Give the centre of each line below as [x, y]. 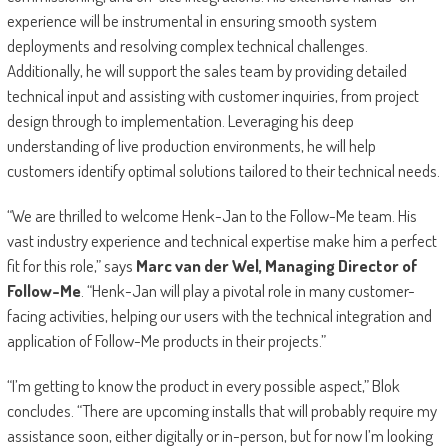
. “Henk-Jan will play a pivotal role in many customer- [247, 291]
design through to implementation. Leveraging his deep [180, 121]
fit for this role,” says [71, 266]
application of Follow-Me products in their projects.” [166, 341]
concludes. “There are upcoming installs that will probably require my [221, 411]
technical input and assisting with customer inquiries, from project [212, 96]
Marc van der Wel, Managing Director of [276, 266]
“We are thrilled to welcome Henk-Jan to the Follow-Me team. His [211, 216]
